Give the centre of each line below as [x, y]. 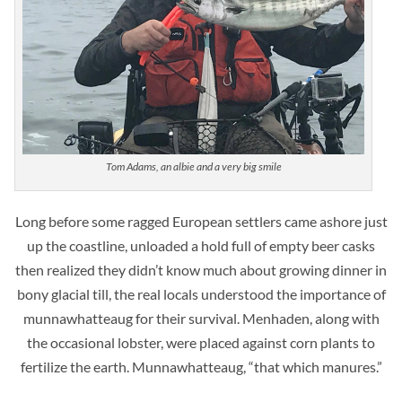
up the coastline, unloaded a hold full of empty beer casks [201, 246]
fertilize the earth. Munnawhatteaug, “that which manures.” [201, 367]
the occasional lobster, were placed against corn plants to [201, 343]
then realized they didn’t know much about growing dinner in [201, 270]
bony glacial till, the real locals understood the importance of [201, 294]
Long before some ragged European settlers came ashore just [201, 222]
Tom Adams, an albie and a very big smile [193, 167]
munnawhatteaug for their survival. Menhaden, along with [201, 319]
